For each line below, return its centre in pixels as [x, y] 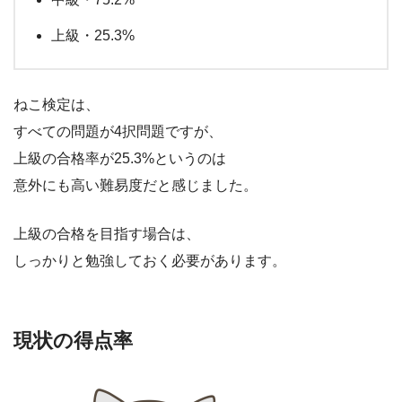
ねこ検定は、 [57, 105]
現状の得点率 [73, 341]
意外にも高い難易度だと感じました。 [135, 186]
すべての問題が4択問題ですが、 [118, 132]
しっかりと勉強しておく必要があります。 [150, 261]
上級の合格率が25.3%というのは [120, 159]
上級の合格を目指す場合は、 [107, 234]
